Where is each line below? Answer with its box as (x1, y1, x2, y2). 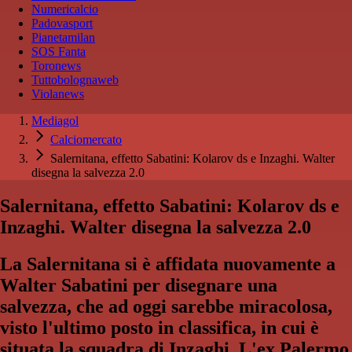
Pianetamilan (31, 31, 95, 44)
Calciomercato (50, 133, 122, 146)
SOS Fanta (31, 45, 86, 58)
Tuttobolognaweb (31, 73, 119, 86)
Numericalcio (31, 2, 98, 16)
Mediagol (31, 114, 79, 127)
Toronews (31, 59, 81, 72)
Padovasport (31, 16, 93, 30)
